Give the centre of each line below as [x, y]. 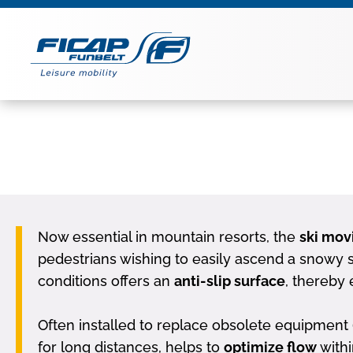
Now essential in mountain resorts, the [169, 237]
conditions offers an [106, 281]
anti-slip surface [230, 281]
